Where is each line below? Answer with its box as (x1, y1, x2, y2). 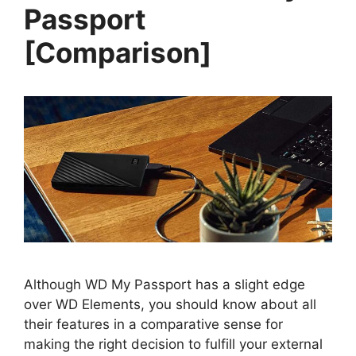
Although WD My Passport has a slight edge (24, 276, 305, 292)
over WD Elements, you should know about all (24, 296, 316, 312)
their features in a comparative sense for (24, 315, 283, 332)
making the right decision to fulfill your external (24, 335, 323, 352)
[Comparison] (24, 35, 211, 69)
